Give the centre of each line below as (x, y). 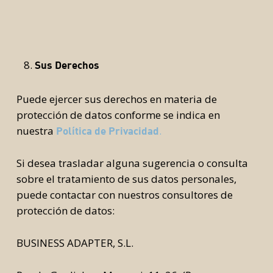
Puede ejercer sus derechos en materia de (116, 99)
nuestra (36, 131)
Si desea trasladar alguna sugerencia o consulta (132, 163)
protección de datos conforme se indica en (118, 115)
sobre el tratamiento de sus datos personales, (126, 179)
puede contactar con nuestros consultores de (124, 195)
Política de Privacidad (107, 131)
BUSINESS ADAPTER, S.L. (75, 243)
